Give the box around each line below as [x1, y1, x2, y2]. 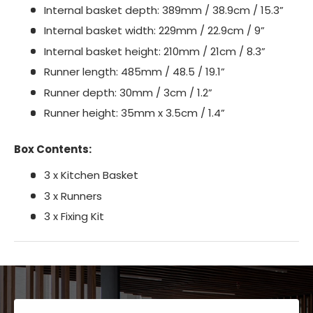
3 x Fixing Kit [43, 209, 104, 224]
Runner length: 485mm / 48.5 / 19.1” [43, 64, 225, 80]
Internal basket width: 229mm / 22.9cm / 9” [43, 23, 265, 38]
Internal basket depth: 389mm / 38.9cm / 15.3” [43, 2, 284, 17]
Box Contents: [14, 142, 92, 157]
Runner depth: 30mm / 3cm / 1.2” [43, 85, 212, 100]
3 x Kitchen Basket [43, 168, 138, 183]
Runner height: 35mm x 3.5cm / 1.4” [43, 105, 225, 121]
